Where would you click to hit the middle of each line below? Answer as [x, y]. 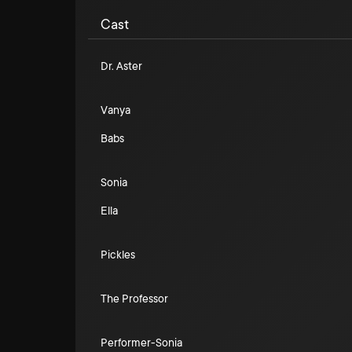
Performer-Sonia [141, 343]
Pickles [118, 255]
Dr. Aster [121, 66]
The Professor [134, 299]
